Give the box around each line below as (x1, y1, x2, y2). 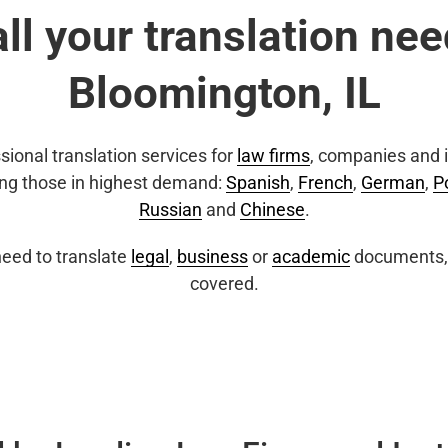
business (177, 246, 248, 267)
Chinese (239, 199, 305, 220)
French (298, 172, 353, 193)
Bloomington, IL (67, 67, 381, 119)
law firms (237, 145, 310, 166)
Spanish (226, 172, 290, 193)
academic (272, 246, 350, 267)
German (361, 172, 425, 193)
